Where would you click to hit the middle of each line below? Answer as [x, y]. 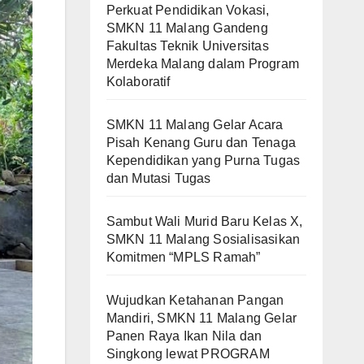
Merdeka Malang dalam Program [203, 63]
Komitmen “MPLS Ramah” [183, 257]
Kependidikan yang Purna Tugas [203, 160]
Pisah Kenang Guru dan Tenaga [201, 142]
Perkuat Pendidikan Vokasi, [188, 10]
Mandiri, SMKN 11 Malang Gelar [201, 318]
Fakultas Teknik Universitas [187, 45]
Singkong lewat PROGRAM [188, 353]
